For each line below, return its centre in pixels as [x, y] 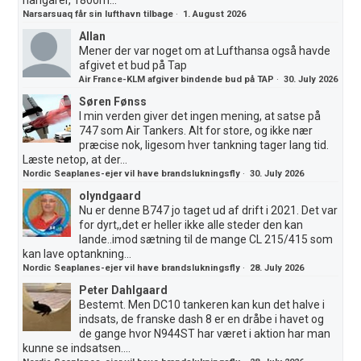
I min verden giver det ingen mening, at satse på [200, 116]
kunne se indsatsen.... [77, 348]
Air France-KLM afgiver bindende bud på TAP [177, 79]
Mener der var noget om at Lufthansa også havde [205, 50]
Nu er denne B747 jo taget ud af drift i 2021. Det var [209, 210]
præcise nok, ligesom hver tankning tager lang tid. [204, 145]
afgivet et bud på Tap [133, 65]
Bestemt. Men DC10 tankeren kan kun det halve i [202, 304]
